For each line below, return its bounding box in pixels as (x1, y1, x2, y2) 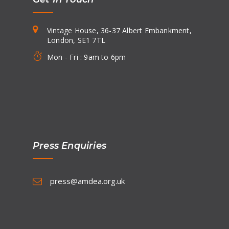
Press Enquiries (33, 140, 106, 152)
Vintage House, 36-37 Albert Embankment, (47, 26, 192, 36)
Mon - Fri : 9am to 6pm (47, 52, 126, 62)
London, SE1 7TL (47, 35, 105, 45)
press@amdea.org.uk (50, 176, 125, 187)
